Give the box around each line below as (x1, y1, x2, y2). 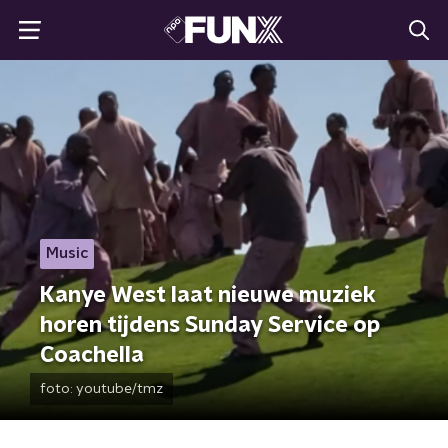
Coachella (40, 344, 144, 366)
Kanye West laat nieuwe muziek (40, 284, 376, 306)
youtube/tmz (76, 382, 163, 396)
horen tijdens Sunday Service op (40, 314, 380, 336)
